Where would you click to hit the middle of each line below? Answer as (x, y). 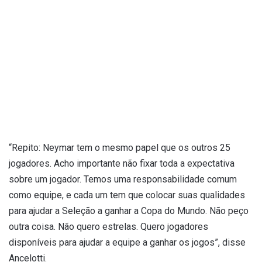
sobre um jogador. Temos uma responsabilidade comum (123, 180)
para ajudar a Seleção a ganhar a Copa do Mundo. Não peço (129, 211)
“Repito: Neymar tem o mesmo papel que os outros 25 (120, 148)
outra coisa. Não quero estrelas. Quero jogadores (108, 227)
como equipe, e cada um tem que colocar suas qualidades (127, 195)
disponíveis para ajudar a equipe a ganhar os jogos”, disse (127, 243)
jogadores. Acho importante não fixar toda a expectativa (122, 164)
